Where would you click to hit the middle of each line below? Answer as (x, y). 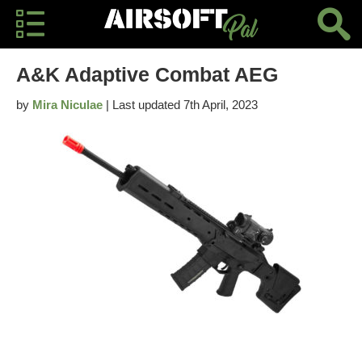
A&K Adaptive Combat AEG (147, 74)
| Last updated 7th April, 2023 (180, 105)
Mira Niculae (67, 105)
